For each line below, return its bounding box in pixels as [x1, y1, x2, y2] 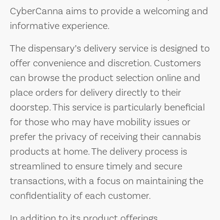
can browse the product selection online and [10, 72, 200, 83]
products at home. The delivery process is [10, 145, 187, 157]
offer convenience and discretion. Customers [10, 57, 201, 69]
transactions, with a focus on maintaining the [10, 175, 203, 187]
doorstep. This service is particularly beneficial [10, 101, 205, 113]
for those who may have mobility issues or [10, 116, 191, 128]
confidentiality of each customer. [10, 190, 151, 201]
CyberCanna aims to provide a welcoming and [10, 5, 208, 17]
